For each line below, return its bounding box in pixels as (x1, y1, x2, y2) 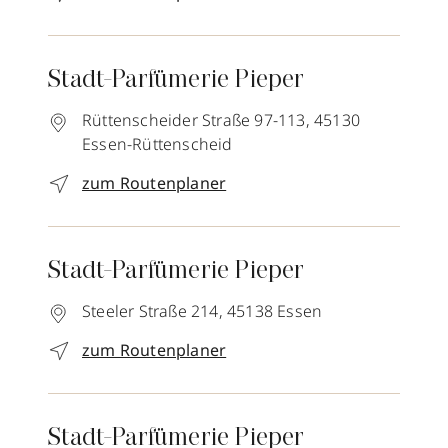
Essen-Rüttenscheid (82, 133, 233, 156)
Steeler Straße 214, (82, 300, 223, 323)
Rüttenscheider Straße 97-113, (82, 109, 310, 132)
